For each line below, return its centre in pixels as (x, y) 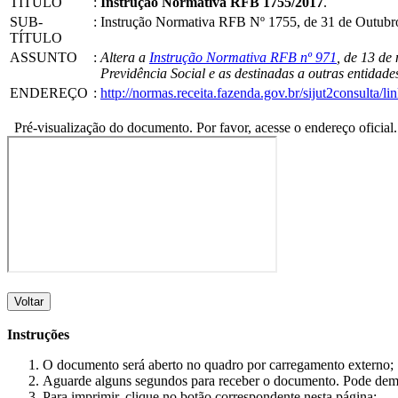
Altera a (125, 57)
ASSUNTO (44, 57)
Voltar (29, 301)
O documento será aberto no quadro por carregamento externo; (218, 364)
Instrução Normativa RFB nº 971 (243, 57)
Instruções (38, 334)
